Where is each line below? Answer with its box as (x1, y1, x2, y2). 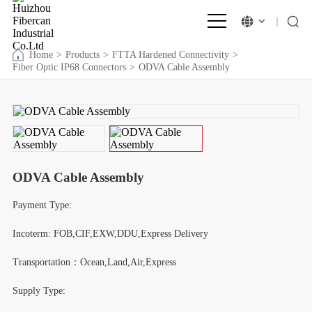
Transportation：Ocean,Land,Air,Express (12, 257, 176, 268)
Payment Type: (12, 200, 72, 210)
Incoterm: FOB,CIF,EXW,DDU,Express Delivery (12, 228, 208, 240)
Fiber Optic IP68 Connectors (12, 61, 126, 73)
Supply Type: (12, 286, 65, 297)
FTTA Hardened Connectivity (112, 49, 230, 61)
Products (65, 49, 100, 61)
